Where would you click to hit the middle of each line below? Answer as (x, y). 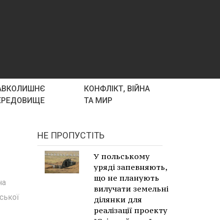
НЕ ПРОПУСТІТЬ (71, 135)
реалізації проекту (131, 210)
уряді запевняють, (130, 167)
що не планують (126, 178)
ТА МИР (98, 100)
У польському (122, 156)
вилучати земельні (131, 189)
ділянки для (118, 199)
